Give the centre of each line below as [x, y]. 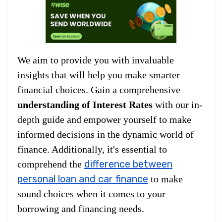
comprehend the [51, 164]
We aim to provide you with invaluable [96, 60]
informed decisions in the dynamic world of [106, 134]
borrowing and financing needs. [81, 208]
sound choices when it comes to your [91, 194]
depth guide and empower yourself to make [104, 119]
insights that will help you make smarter [99, 75]
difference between [128, 164]
